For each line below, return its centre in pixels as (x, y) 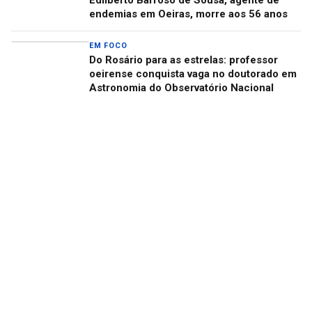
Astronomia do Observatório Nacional (181, 88)
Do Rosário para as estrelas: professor (184, 60)
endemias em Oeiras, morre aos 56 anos (188, 14)
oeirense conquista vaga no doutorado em (193, 74)
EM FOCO (108, 46)
